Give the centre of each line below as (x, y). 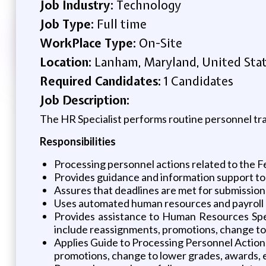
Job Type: (68, 24)
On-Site (160, 43)
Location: (67, 62)
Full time (121, 24)
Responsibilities (77, 141)
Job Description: (84, 100)
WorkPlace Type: (89, 43)
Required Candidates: (102, 81)
